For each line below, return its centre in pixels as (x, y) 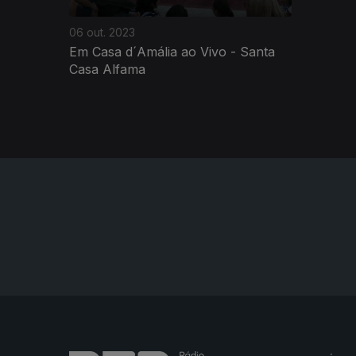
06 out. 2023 (102, 32)
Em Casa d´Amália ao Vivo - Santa (172, 51)
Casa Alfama (107, 69)
